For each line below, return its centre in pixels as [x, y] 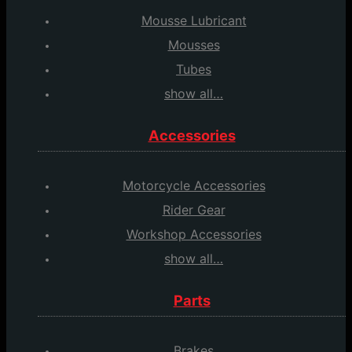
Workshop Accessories [194, 235]
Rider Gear [194, 210]
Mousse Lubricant [194, 21]
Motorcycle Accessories [194, 186]
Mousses [194, 45]
